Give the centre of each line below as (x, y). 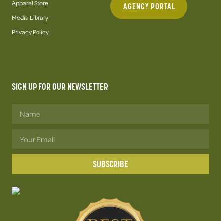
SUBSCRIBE (110, 164)
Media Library (30, 18)
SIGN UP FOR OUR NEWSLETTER (60, 87)
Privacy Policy (30, 32)
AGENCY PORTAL (149, 7)
